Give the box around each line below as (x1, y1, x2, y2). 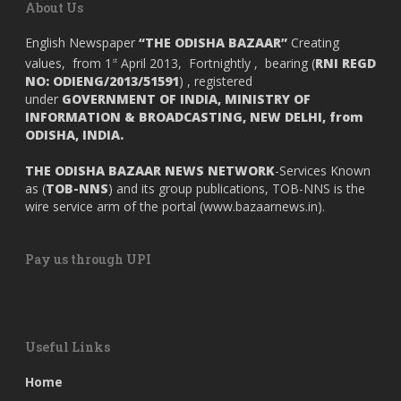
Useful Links (25, 338, 110, 355)
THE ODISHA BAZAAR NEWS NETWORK (25, 162, 275, 179)
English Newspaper (25, 34, 139, 52)
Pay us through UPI (25, 251, 151, 268)
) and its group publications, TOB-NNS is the (108, 180, 365, 197)
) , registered (179, 73, 252, 90)
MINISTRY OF (225, 90, 311, 107)
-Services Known (275, 162, 371, 179)
